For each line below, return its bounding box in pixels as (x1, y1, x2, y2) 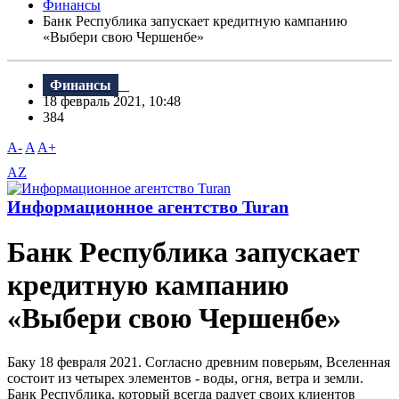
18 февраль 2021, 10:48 (43, 94, 191, 110)
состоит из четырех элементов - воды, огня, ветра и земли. (7, 370, 363, 386)
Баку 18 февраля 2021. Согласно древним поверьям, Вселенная (7, 354, 390, 370)
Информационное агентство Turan (7, 197, 289, 217)
